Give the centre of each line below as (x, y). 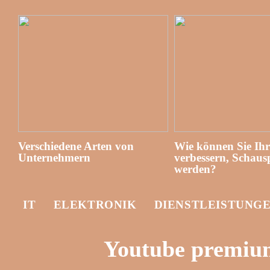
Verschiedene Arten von (76, 146)
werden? (195, 169)
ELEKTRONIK (95, 205)
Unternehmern (54, 158)
